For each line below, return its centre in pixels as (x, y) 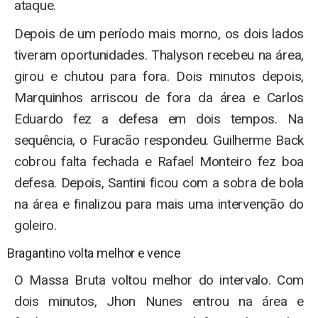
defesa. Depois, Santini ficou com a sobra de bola (159, 182)
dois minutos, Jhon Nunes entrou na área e (159, 301)
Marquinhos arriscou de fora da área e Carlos (159, 97)
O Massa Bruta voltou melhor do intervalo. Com (159, 280)
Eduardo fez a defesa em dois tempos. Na (159, 119)
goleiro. (35, 225)
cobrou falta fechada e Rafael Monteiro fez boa (159, 161)
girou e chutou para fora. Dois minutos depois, (159, 76)
